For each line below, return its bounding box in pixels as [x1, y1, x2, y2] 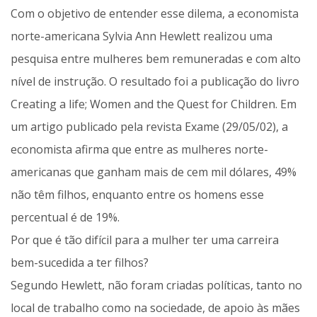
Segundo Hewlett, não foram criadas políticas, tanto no [11, 277, 302, 294]
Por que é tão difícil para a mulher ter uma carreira [11, 232, 279, 248]
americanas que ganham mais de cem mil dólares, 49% [11, 164, 296, 180]
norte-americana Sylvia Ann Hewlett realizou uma [11, 28, 272, 45]
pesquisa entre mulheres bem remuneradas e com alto [11, 51, 301, 67]
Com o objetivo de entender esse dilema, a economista [11, 6, 299, 22]
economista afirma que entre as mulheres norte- [11, 142, 268, 158]
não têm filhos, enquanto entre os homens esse [11, 187, 264, 203]
